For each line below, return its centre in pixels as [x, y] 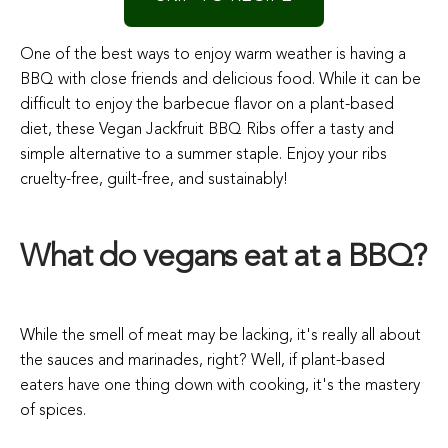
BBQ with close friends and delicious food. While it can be [220, 79]
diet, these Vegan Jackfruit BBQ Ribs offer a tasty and [207, 129]
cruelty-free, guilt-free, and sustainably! [154, 179]
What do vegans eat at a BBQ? [223, 257]
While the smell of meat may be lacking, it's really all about [220, 335]
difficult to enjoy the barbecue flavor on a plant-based [207, 104]
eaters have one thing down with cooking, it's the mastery [220, 385]
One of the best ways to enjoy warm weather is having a [213, 54]
